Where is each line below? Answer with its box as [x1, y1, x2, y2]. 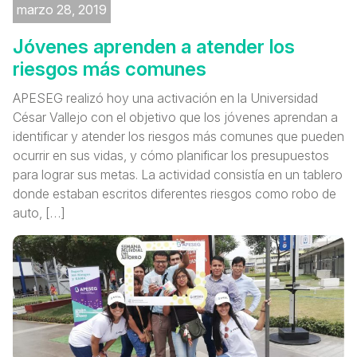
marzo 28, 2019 [17, 2, 107, 18]
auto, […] [13, 205, 65, 221]
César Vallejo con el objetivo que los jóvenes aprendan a [13, 109, 338, 125]
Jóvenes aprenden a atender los [13, 35, 295, 58]
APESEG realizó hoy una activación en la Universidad [13, 90, 318, 106]
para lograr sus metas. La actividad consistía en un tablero [13, 167, 343, 182]
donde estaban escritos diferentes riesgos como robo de [13, 186, 336, 202]
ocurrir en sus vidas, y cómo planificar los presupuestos [13, 147, 329, 163]
